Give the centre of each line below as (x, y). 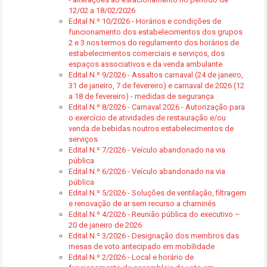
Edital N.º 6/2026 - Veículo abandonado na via (147, 171)
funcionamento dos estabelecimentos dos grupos (156, 32)
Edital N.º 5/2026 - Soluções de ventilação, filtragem (157, 193)
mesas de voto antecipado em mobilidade (142, 246)
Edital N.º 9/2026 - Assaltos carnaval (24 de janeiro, (156, 75)
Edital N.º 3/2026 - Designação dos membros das (154, 236)
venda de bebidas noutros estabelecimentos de (151, 128)
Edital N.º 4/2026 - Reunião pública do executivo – (154, 214)
